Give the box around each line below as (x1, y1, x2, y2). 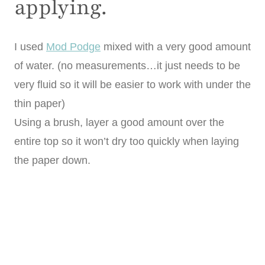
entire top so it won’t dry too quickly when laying (14, 135, 239, 148)
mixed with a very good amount (101, 41, 251, 53)
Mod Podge (46, 41, 101, 53)
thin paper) (14, 98, 65, 110)
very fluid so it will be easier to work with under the (14, 79, 251, 91)
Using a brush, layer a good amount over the (14, 117, 224, 129)
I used (14, 41, 46, 53)
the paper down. (14, 154, 91, 167)
